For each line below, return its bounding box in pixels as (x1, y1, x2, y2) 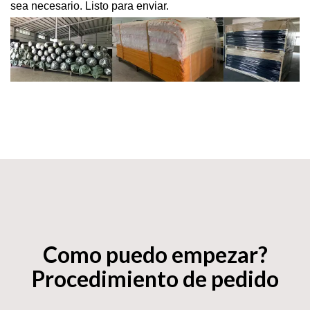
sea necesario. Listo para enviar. (10, 6, 169, 18)
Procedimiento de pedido (31, 271, 279, 298)
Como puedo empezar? (42, 246, 268, 274)
